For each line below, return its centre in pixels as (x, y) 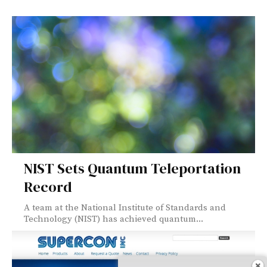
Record (48, 187)
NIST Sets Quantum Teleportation (132, 168)
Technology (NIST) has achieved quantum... (114, 219)
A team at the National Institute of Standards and (125, 207)
